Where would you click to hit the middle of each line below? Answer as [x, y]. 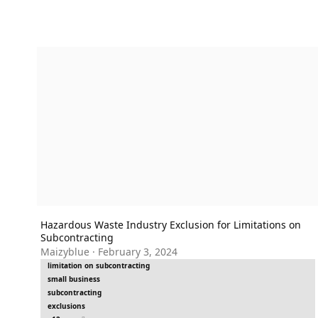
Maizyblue [65, 251]
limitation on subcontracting [98, 265]
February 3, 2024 [137, 251]
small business [73, 279]
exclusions [66, 306]
